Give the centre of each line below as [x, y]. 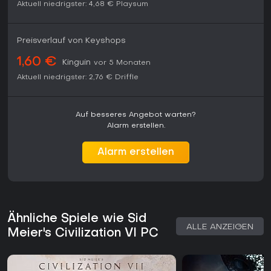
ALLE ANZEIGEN [220, 227]
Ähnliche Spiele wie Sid [77, 219]
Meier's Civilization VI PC [83, 234]
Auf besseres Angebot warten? [136, 115]
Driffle [127, 78]
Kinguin [77, 63]
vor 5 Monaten [122, 63]
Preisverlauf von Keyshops [71, 41]
